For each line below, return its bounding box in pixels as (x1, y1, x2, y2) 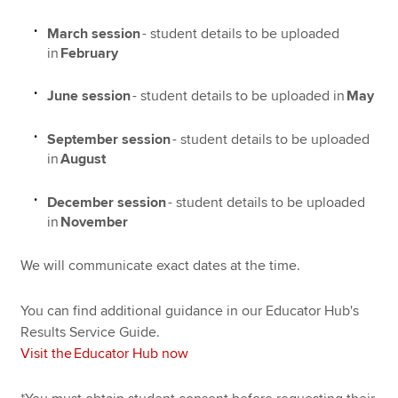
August (60, 149, 107, 168)
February (60, 44, 119, 62)
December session (47, 193, 167, 211)
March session (47, 24, 141, 43)
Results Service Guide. (20, 322, 166, 341)
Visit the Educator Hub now (20, 344, 189, 362)
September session (47, 130, 171, 148)
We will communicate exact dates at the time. (20, 257, 306, 275)
